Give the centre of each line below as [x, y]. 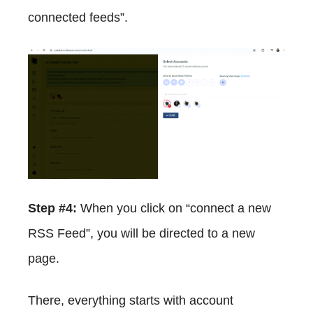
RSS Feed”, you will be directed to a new [141, 233]
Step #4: [54, 208]
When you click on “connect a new [176, 208]
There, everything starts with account [131, 300]
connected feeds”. [78, 18]
